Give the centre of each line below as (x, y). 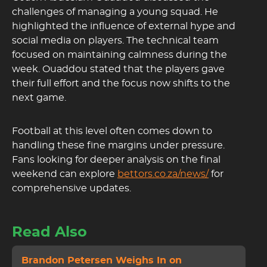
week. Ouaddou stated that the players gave (118, 69)
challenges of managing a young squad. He (115, 12)
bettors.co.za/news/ (163, 174)
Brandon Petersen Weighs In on (102, 260)
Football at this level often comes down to (112, 131)
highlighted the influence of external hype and (124, 26)
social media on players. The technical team (115, 41)
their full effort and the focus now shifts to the (121, 83)
